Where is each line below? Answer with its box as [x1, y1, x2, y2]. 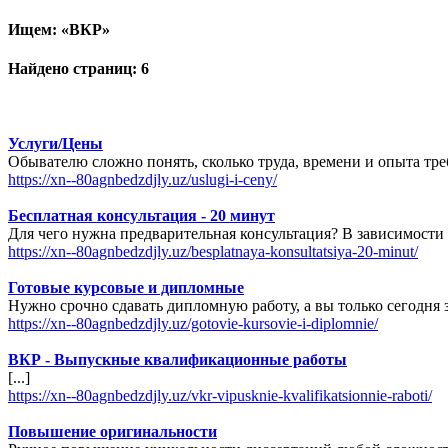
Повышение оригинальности [8, 423, 217, 441]
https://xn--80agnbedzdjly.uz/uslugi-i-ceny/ [8, 171, 277, 189]
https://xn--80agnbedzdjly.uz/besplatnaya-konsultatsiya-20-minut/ [8, 243, 418, 261]
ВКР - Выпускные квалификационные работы [8, 351, 347, 369]
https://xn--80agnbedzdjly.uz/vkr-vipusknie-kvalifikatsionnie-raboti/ [8, 387, 432, 405]
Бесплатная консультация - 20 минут [8, 207, 275, 225]
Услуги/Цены [8, 135, 103, 153]
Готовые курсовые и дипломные [8, 279, 244, 297]
